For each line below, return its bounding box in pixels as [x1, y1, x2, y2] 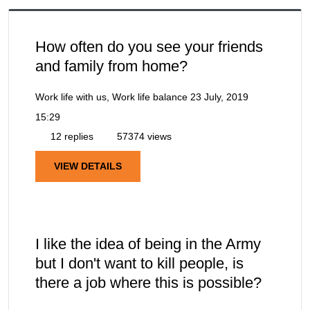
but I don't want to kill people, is [35, 254, 244, 272]
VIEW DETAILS [54, 160, 122, 172]
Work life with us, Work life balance [35, 91, 188, 102]
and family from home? [35, 57, 188, 75]
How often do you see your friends [35, 37, 263, 55]
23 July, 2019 [190, 91, 248, 102]
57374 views [114, 130, 172, 142]
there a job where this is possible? [35, 273, 262, 291]
